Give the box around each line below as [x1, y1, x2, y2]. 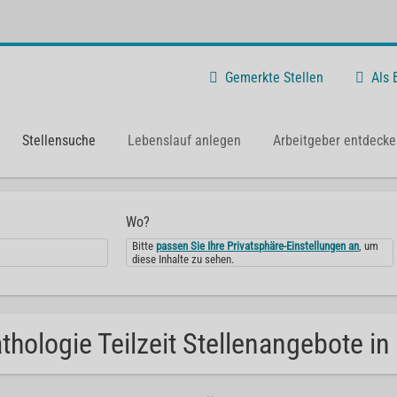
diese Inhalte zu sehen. [132, 253, 235, 266]
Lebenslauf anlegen [128, 131, 241, 149]
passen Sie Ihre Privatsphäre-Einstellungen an [156, 239, 360, 253]
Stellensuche [22, 131, 96, 149]
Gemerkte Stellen [225, 68, 323, 86]
